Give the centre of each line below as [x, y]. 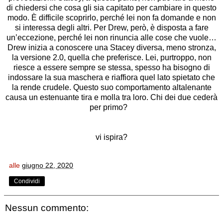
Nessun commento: [47, 208]
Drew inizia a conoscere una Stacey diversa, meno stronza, [111, 48]
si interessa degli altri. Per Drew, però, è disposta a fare [111, 28]
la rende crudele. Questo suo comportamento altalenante [111, 88]
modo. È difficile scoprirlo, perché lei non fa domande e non [111, 18]
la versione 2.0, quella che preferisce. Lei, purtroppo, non [111, 58]
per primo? [111, 108]
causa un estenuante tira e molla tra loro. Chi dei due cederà [111, 98]
